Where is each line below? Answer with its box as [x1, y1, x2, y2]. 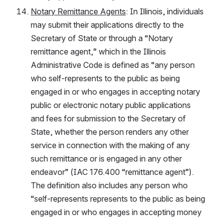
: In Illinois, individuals [126, 6, 204, 16]
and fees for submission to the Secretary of [31, 113, 186, 123]
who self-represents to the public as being [31, 73, 180, 83]
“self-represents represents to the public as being [31, 193, 205, 204]
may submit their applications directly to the [31, 19, 184, 30]
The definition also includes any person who [31, 180, 188, 190]
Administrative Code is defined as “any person [31, 59, 195, 70]
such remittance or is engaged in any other [31, 153, 182, 164]
